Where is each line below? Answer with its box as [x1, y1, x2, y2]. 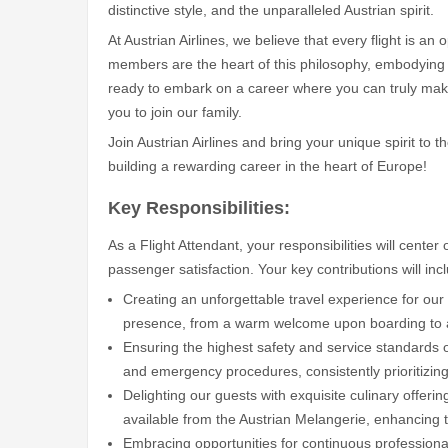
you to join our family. [108, 103, 242, 120]
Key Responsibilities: [108, 198, 290, 219]
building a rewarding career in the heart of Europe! [108, 157, 427, 174]
